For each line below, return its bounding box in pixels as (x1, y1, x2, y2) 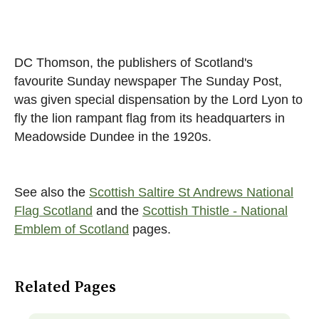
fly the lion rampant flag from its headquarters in (14, 111, 285, 126)
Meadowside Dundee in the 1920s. (14, 130, 211, 145)
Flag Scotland (14, 204, 93, 219)
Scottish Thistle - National (142, 204, 288, 219)
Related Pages (14, 276, 116, 297)
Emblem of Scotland (14, 222, 129, 237)
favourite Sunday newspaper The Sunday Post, (14, 74, 282, 89)
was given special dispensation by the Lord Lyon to (14, 93, 303, 108)
